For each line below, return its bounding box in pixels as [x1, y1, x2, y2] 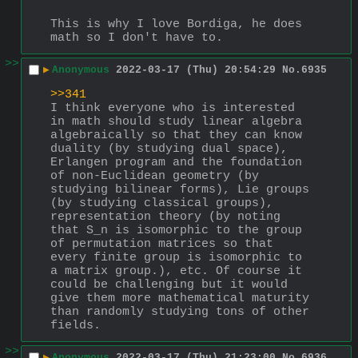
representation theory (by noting [50, 209, 280, 224]
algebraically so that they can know [50, 128, 302, 142]
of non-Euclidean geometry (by [50, 169, 259, 183]
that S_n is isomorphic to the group [50, 223, 302, 237]
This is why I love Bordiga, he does [50, 17, 302, 31]
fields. [50, 318, 101, 332]
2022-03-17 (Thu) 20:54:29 [116, 64, 276, 77]
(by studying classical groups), [50, 196, 273, 210]
